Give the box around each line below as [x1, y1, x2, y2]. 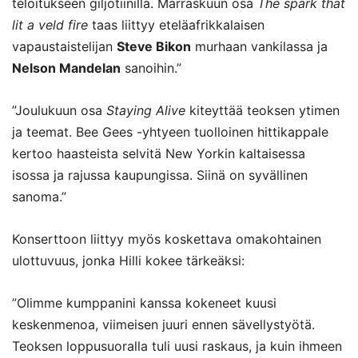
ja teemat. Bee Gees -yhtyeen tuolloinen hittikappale [12, 123, 328, 140]
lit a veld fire [12, 16, 88, 33]
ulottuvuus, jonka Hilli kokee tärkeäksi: [12, 252, 245, 268]
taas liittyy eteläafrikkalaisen [88, 16, 265, 33]
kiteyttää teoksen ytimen [185, 101, 340, 118]
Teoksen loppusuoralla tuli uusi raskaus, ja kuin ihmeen [12, 337, 342, 354]
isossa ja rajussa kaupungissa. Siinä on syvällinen [12, 166, 308, 183]
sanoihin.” [121, 59, 181, 76]
